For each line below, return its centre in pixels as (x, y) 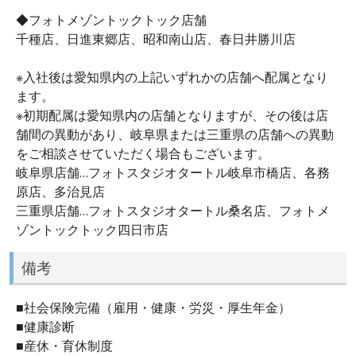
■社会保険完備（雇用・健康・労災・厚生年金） (153, 307)
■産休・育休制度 (64, 345)
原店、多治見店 (60, 192)
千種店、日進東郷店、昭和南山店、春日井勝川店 (156, 39)
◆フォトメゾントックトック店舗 (111, 20)
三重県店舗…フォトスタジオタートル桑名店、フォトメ (173, 211)
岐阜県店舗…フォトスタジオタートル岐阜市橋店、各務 (173, 173)
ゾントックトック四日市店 (92, 230)
